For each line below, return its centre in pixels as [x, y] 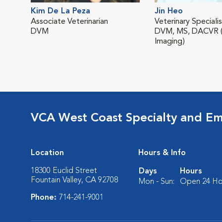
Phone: [45, 197]
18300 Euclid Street [64, 171]
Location [47, 153]
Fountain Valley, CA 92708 [74, 180]
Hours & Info [162, 153]
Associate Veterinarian [69, 22]
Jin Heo [169, 11]
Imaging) [170, 41]
